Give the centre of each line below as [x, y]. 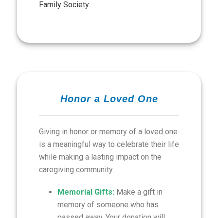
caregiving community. [76, 170]
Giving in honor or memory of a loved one [108, 132]
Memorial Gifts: [86, 192]
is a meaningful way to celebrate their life [109, 144]
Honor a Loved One [109, 99]
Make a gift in [138, 192]
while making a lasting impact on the [100, 157]
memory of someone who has [108, 205]
